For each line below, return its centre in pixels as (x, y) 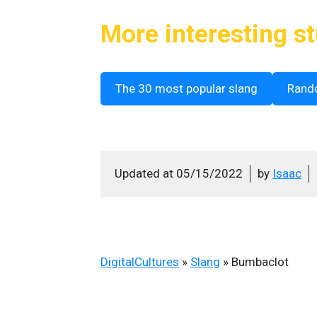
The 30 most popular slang (186, 88)
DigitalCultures (140, 261)
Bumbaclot (260, 261)
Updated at (145, 173)
